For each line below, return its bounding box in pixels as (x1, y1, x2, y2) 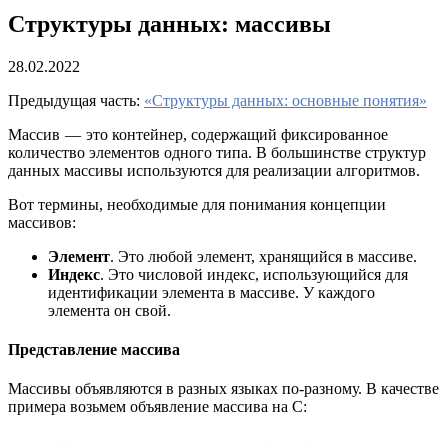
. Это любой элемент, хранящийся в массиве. (110, 247, 417, 265)
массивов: (8, 213, 76, 231)
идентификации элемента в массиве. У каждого (48, 283, 375, 301)
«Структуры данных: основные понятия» (144, 91, 427, 109)
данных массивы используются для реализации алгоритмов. (8, 161, 420, 179)
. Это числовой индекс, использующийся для (100, 265, 408, 283)
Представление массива (8, 341, 180, 359)
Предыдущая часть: (8, 91, 144, 109)
